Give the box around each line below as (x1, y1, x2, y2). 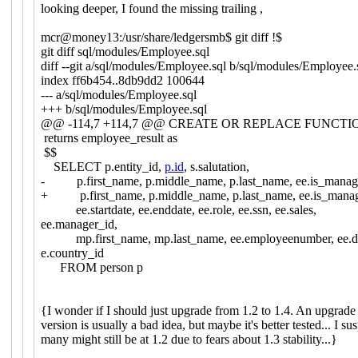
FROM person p (40, 260, 143, 274)
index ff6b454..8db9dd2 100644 (40, 73, 205, 87)
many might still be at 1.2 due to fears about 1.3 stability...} (40, 332, 337, 346)
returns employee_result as (40, 130, 177, 145)
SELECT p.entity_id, (40, 159, 165, 173)
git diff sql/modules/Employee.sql (40, 44, 209, 58)
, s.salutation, (183, 159, 249, 173)
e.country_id (40, 245, 104, 260)
